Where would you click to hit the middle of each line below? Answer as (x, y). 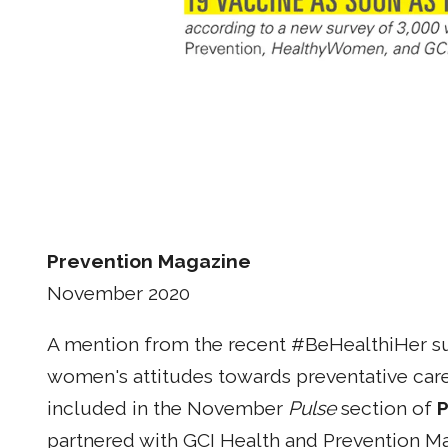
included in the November (167, 409)
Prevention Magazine (149, 261)
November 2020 (118, 293)
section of (386, 409)
